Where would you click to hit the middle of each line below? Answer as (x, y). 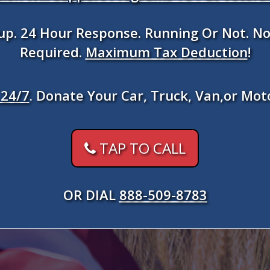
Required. (52, 52)
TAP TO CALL (141, 148)
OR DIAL (91, 195)
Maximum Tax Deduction (166, 52)
